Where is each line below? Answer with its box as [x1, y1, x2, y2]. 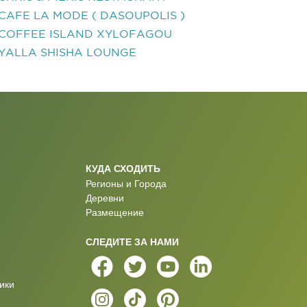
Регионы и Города [85, 178, 167, 189]
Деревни [85, 193, 124, 204]
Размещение [85, 207, 144, 218]
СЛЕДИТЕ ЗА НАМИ [85, 236, 179, 247]
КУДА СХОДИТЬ [85, 163, 160, 173]
